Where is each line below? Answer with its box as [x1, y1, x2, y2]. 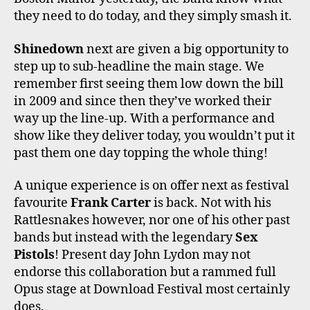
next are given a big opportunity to [84, 41, 289, 57]
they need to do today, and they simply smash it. [14, 8, 292, 25]
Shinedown [14, 41, 84, 57]
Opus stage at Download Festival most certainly [14, 282, 290, 298]
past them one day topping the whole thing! [14, 145, 268, 161]
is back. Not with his [151, 195, 271, 212]
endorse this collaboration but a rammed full [14, 264, 276, 281]
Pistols [14, 247, 55, 264]
